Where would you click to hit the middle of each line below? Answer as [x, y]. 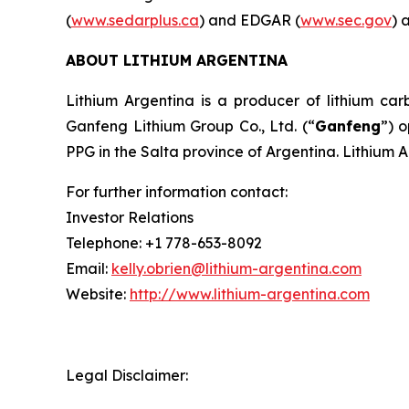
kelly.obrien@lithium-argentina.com [236, 269]
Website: [98, 294]
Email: [89, 269]
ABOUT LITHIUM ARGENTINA [177, 61]
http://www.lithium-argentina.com [250, 294]
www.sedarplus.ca [135, 21]
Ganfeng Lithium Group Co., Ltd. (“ [190, 126]
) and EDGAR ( [250, 21]
